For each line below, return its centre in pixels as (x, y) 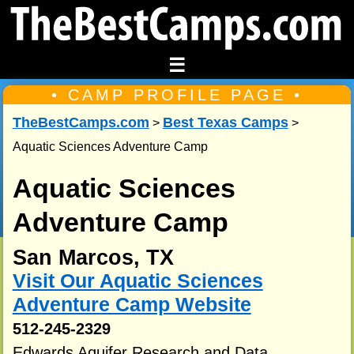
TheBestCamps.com (81, 123)
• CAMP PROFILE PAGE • (177, 95)
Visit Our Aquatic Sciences (137, 281)
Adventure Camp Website (132, 305)
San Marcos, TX (93, 258)
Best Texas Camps (225, 123)
